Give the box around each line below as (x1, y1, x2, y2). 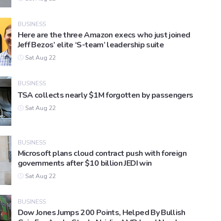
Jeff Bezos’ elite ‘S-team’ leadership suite (17, 39, 164, 51)
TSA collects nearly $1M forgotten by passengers (17, 90, 193, 101)
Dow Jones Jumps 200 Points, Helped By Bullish (17, 207, 185, 219)
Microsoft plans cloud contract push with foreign (17, 148, 186, 159)
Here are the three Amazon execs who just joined (17, 30, 190, 41)
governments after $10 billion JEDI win (17, 158, 152, 169)
